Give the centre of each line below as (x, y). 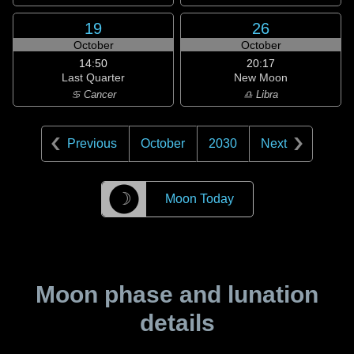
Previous (92, 143)
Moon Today (199, 199)
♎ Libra (261, 94)
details (177, 323)
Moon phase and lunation (177, 294)
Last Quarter (93, 77)
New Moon (261, 77)
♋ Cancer (93, 94)
